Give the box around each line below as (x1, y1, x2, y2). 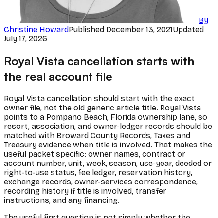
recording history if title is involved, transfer (4, 186, 166, 196)
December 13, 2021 (106, 24, 173, 34)
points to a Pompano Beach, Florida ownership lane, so (4, 112, 207, 122)
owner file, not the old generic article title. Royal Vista (4, 103, 201, 112)
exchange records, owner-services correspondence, (4, 177, 198, 186)
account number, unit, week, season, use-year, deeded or (4, 158, 212, 168)
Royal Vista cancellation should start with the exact (4, 93, 195, 103)
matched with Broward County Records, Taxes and (4, 130, 190, 140)
